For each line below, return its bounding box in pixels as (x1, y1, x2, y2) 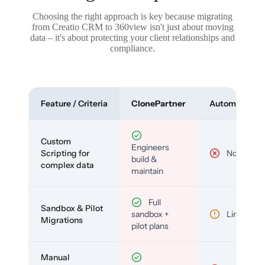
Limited (225, 208, 255, 219)
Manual (41, 251, 70, 263)
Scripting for (41, 147, 89, 159)
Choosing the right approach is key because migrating (33, 11, 232, 21)
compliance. (110, 43, 155, 53)
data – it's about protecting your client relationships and (30, 32, 235, 43)
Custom (41, 135, 71, 147)
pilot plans (131, 220, 169, 231)
